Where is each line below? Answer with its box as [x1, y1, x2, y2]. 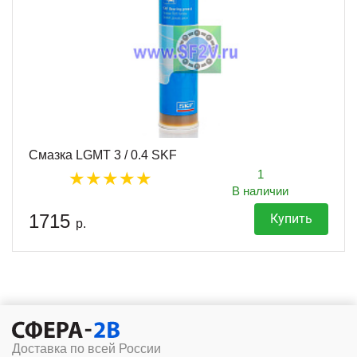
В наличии [232, 184, 288, 198]
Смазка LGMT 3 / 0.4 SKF [29, 148, 177, 163]
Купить [270, 211, 312, 227]
